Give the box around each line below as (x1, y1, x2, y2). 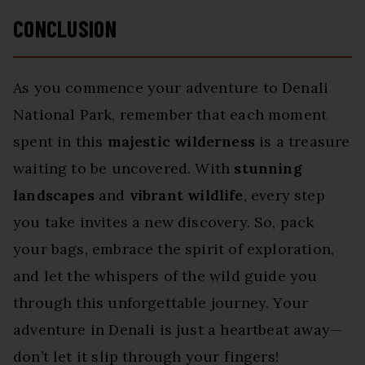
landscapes (13, 185, 95, 204)
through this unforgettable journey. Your (13, 292, 309, 312)
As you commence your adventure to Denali (13, 77, 329, 97)
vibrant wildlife (129, 185, 244, 204)
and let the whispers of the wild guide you (13, 266, 318, 285)
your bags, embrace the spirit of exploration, (13, 239, 335, 258)
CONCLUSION (13, 14, 117, 42)
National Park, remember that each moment (13, 104, 328, 124)
